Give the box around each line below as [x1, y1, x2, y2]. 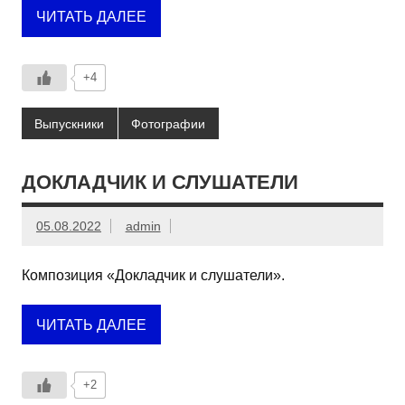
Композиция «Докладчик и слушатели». [22, 268, 285, 284]
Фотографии [131, 116, 206, 131]
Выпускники [34, 116, 105, 131]
